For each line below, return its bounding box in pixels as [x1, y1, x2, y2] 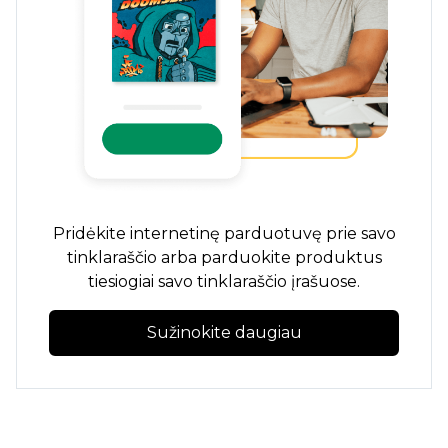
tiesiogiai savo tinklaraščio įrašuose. [88, 272, 360, 292]
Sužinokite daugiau [146, 323, 302, 343]
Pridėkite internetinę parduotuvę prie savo [52, 224, 396, 244]
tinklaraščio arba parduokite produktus [66, 248, 382, 268]
